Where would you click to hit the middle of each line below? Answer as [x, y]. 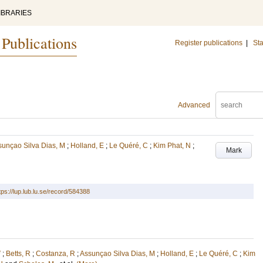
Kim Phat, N [172, 146]
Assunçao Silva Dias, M [117, 254]
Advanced [194, 105]
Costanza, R [55, 254]
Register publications [209, 43]
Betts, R [18, 254]
